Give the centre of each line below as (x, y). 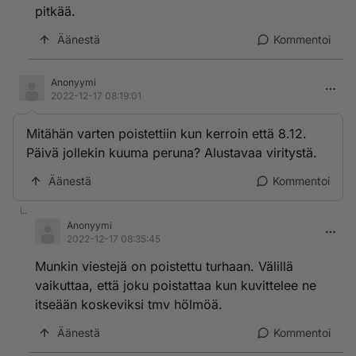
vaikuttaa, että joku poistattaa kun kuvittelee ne (176, 285)
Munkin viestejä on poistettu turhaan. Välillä (164, 266)
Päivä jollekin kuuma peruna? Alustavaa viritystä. (172, 153)
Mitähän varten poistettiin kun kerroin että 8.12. (166, 133)
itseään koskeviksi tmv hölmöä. (129, 304)
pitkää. (55, 11)
